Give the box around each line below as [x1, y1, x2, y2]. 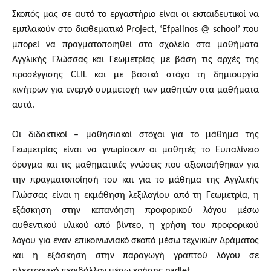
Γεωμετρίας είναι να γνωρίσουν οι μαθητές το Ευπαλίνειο [12, 145, 259, 155]
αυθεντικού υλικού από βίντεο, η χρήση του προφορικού [12, 221, 259, 230]
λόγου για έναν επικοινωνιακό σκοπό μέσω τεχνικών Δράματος [12, 236, 259, 246]
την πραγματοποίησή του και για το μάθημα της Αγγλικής [12, 175, 259, 185]
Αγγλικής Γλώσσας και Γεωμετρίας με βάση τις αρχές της [12, 55, 259, 65]
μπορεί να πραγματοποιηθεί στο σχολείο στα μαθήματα [12, 40, 259, 50]
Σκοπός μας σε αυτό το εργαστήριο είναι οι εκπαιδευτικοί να [12, 10, 259, 19]
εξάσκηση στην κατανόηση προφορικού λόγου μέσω [12, 206, 259, 215]
